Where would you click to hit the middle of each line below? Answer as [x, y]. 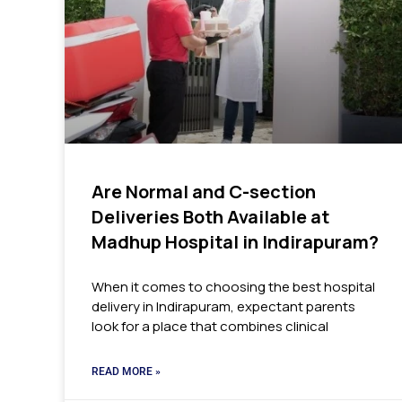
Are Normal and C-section [204, 192]
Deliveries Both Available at [210, 217]
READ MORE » [126, 372]
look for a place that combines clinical [210, 327]
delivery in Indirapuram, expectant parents [223, 307]
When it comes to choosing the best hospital [233, 287]
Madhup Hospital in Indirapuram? [235, 242]
